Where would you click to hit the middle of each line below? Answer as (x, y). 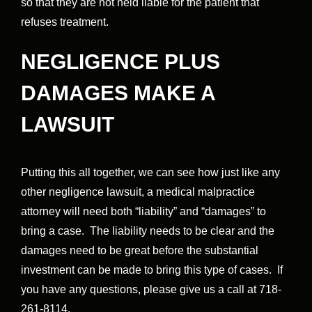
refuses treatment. (65, 22)
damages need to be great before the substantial (140, 251)
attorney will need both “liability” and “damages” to (143, 212)
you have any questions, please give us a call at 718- (151, 290)
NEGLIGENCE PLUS (120, 62)
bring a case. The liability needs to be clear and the (148, 231)
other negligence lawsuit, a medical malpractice (138, 192)
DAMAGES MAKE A (118, 93)
